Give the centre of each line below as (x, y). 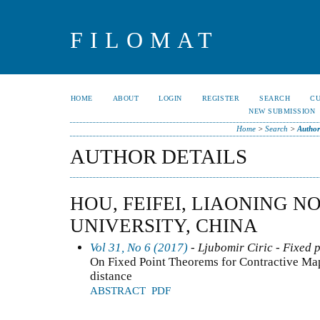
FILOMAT (145, 40)
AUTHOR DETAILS (159, 156)
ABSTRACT (118, 290)
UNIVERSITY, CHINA (164, 225)
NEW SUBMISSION (282, 111)
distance (111, 276)
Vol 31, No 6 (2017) (139, 247)
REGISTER (221, 98)
